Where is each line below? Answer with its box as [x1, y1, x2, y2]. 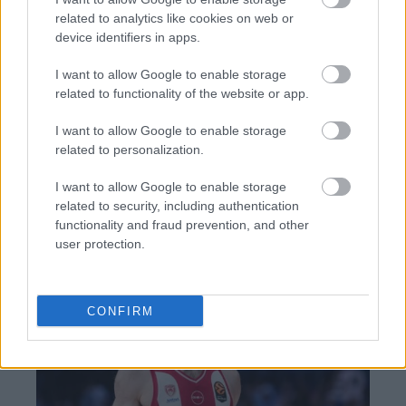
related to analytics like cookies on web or [55, 11, 294, 25]
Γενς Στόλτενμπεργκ [90, 43, 214, 59]
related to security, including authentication [55, 198, 299, 213]
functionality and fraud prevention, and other [55, 217, 309, 232]
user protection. [55, 237, 145, 251]
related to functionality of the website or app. [55, 86, 309, 101]
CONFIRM [86, 304, 154, 318]
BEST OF [47, 134, 140, 161]
